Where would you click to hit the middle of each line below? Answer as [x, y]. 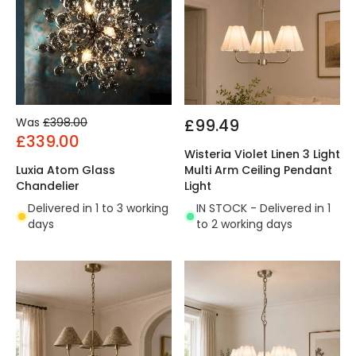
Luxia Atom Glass [66, 170]
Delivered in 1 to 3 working [98, 209]
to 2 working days [244, 224]
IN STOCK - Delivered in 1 [263, 209]
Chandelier [48, 186]
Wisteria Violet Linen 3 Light [262, 155]
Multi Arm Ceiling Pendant [258, 170]
